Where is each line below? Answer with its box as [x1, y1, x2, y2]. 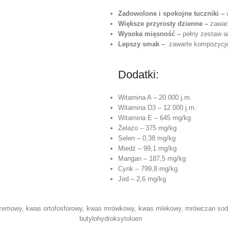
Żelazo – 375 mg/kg [118, 124, 177, 132]
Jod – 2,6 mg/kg [118, 175, 166, 183]
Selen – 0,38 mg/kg [118, 134, 176, 142]
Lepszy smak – [118, 40, 169, 48]
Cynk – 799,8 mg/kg [118, 164, 178, 173]
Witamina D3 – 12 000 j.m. [118, 103, 196, 111]
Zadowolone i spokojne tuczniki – [118, 9, 226, 17]
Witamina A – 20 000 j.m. [118, 93, 192, 101]
